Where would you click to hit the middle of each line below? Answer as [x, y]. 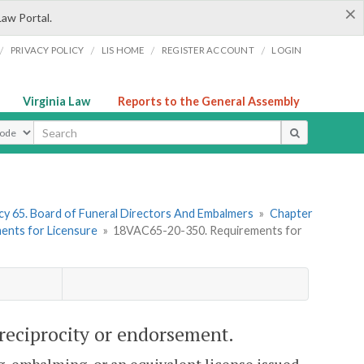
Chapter [291, 214]
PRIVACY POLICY [47, 50]
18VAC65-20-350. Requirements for [208, 231]
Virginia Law [56, 101]
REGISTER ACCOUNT [208, 50]
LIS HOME [123, 50]
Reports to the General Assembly [209, 101]
